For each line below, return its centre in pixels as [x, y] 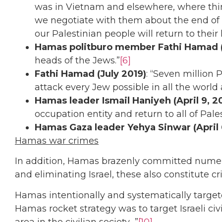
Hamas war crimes [57, 140]
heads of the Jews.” [77, 60]
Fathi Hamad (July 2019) [90, 74]
